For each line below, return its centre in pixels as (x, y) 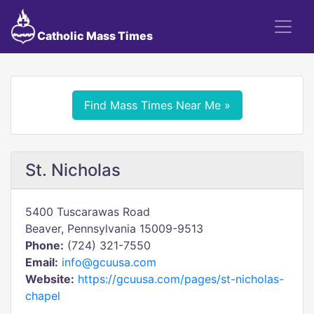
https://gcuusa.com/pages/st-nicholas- (181, 279)
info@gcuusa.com (109, 262)
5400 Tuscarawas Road (88, 212)
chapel (43, 296)
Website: (50, 279)
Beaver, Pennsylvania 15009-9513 (114, 228)
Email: (42, 262)
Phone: (45, 245)
